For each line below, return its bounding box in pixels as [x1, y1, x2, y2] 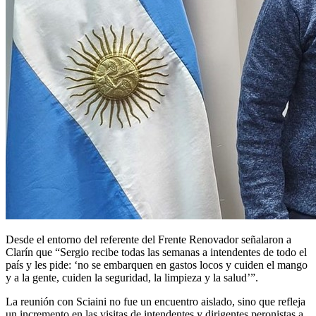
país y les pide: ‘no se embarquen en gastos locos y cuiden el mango [6, 258, 308, 271]
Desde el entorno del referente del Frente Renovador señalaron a [6, 233, 291, 245]
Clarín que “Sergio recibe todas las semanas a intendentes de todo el [6, 245, 307, 258]
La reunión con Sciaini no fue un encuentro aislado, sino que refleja [6, 295, 305, 308]
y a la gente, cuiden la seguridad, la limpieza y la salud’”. [6, 271, 258, 284]
